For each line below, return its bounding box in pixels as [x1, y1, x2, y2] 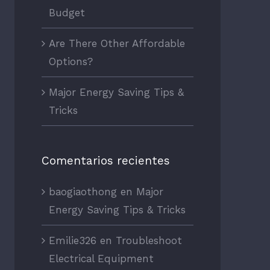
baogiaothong [48, 186, 117, 198]
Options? [48, 55, 93, 67]
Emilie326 [48, 234, 96, 247]
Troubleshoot [115, 234, 182, 247]
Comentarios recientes [41, 153, 170, 168]
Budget [48, 6, 85, 19]
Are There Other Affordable [48, 37, 185, 49]
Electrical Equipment [48, 253, 154, 265]
